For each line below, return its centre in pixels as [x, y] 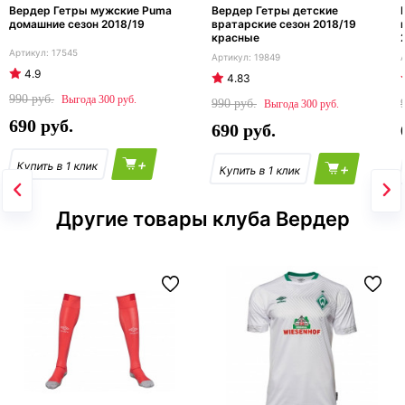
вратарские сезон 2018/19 [284, 24]
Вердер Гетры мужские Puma [90, 11]
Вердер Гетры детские [275, 11]
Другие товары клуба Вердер [202, 219]
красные [235, 38]
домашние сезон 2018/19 [77, 24]
